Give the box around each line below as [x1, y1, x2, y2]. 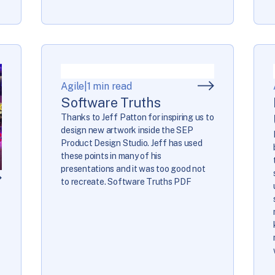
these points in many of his [61, 150, 161, 161]
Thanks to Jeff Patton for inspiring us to [61, 112, 214, 122]
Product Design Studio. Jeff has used [61, 137, 203, 148]
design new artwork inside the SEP [61, 125, 193, 135]
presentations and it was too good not [61, 163, 206, 174]
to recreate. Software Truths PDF [61, 176, 192, 187]
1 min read [87, 80, 132, 92]
